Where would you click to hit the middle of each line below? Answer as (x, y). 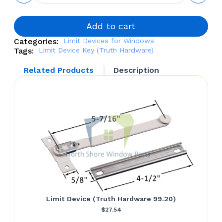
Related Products (59, 70)
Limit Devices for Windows (109, 40)
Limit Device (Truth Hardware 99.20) (111, 198)
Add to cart (111, 26)
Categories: (36, 41)
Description (136, 70)
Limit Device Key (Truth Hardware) (96, 50)
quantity (50, 44)
